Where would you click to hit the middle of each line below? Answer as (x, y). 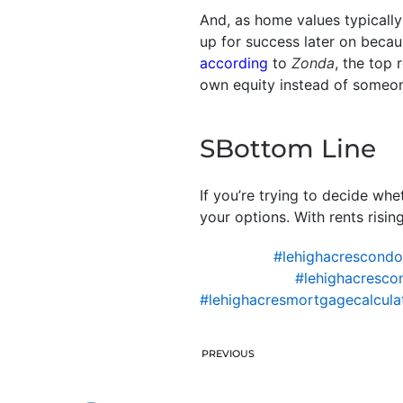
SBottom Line (288, 148)
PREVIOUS (228, 353)
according (234, 63)
